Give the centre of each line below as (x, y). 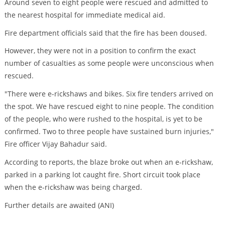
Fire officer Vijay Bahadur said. (55, 144)
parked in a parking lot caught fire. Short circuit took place (102, 175)
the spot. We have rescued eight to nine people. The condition (109, 106)
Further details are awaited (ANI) (59, 205)
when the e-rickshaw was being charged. (73, 187)
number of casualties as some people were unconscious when (109, 63)
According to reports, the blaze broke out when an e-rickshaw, (108, 162)
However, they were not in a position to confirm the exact (100, 51)
